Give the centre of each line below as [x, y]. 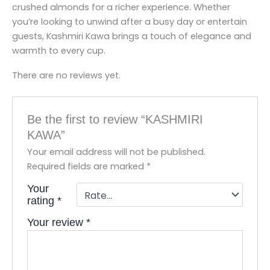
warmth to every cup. [59, 50]
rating [42, 200]
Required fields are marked [87, 166]
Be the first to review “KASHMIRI [115, 119]
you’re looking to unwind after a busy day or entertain [130, 21]
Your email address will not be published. [117, 152]
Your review [57, 222]
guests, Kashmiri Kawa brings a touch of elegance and [132, 36]
